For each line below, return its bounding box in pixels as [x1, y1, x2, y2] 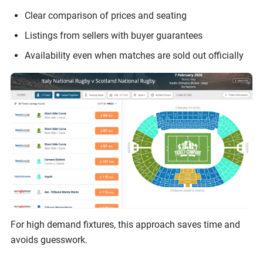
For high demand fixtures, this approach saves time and [11, 219, 240, 231]
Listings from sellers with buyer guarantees [25, 30, 203, 41]
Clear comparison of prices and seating [25, 10, 187, 21]
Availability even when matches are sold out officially [25, 50, 244, 61]
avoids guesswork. [11, 234, 87, 246]
